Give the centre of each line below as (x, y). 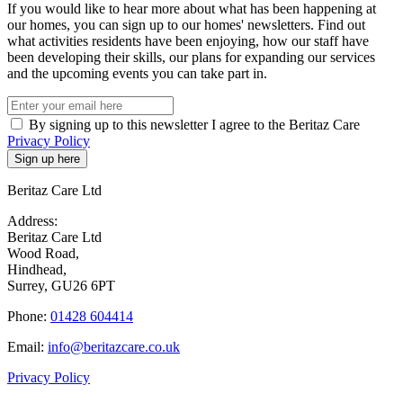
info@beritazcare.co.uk (114, 346)
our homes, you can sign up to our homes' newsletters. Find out (186, 24)
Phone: (29, 316)
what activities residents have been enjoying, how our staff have (188, 40)
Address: (32, 220)
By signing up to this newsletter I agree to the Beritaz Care (194, 124)
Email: (27, 346)
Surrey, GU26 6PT (61, 285)
